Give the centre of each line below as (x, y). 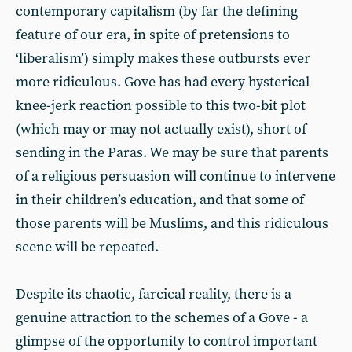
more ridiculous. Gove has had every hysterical (163, 82)
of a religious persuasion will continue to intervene (176, 176)
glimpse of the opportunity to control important (167, 341)
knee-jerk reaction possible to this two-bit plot (161, 106)
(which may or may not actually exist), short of (161, 129)
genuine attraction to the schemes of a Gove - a (162, 318)
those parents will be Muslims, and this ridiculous (172, 224)
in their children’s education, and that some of (160, 200)
